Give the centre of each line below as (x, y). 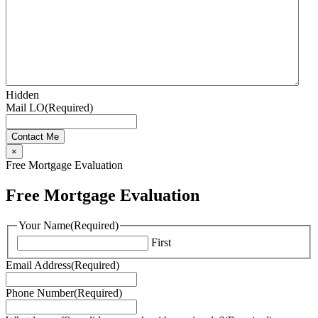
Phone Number (40, 293)
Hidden (22, 95)
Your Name (44, 225)
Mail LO (25, 108)
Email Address (38, 265)
